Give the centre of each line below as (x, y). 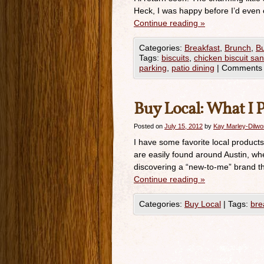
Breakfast (202, 48)
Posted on (148, 126)
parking (153, 68)
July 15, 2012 (184, 126)
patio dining (193, 68)
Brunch (238, 48)
